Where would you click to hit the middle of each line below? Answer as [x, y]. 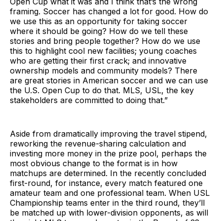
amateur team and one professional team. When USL [110, 193]
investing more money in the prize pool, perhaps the [108, 153]
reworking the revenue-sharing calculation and [98, 143]
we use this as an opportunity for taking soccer [99, 21]
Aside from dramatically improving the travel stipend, [109, 133]
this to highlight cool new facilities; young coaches [103, 51]
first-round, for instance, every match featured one [106, 183]
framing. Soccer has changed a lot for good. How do [109, 11]
